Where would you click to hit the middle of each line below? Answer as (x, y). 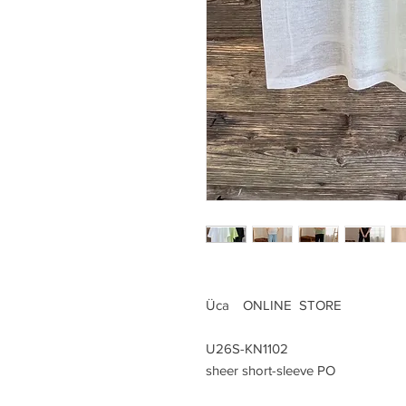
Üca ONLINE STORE (274, 305)
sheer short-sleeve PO (271, 370)
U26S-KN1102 (247, 348)
